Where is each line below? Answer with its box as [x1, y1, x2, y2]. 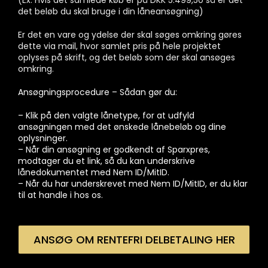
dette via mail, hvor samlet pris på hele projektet [18, 39, 221, 52]
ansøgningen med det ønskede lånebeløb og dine [18, 120, 226, 133]
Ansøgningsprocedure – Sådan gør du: [18, 86, 177, 98]
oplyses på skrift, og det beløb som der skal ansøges [18, 51, 235, 63]
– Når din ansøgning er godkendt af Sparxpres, [18, 143, 210, 156]
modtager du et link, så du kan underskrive [18, 154, 195, 167]
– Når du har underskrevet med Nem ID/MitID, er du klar [18, 177, 248, 190]
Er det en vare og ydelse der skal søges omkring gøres [18, 28, 242, 41]
